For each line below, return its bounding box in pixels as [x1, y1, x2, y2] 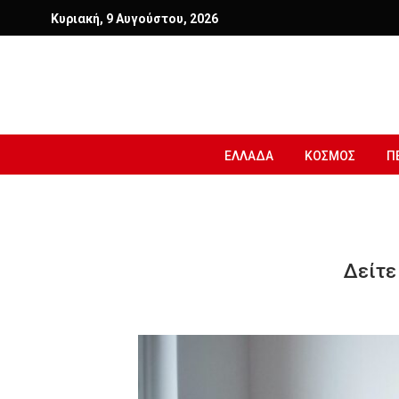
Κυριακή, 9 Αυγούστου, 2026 [51, 12, 218, 26]
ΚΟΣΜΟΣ [305, 149, 355, 163]
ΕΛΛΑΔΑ [224, 149, 273, 163]
